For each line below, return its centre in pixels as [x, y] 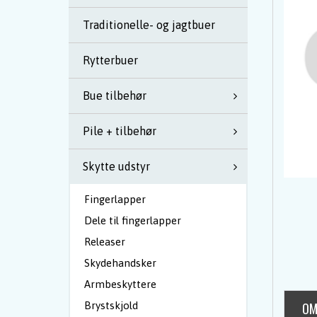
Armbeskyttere [120, 284]
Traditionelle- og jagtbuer [149, 25]
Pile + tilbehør [120, 131]
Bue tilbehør [115, 96]
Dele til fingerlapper [133, 220]
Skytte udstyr [116, 166]
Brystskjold [111, 305]
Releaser [105, 242]
